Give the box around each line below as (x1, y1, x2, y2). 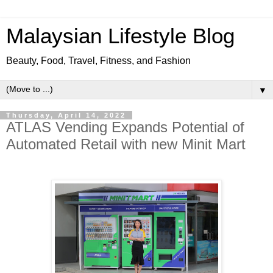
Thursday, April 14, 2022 (6, 112, 126, 119)
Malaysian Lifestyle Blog (6, 24, 235, 48)
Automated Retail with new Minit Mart (6, 136, 246, 152)
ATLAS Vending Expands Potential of (6, 119, 244, 135)
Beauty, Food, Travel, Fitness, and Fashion (6, 55, 191, 66)
